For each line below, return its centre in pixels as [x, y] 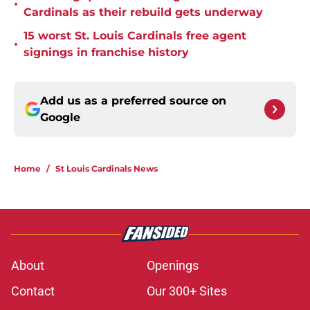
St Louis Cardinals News [107, 169]
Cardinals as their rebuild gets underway [143, 12]
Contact [33, 291]
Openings [173, 266]
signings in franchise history [106, 53]
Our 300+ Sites [187, 291]
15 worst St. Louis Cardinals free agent [135, 36]
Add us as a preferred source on [133, 101]
